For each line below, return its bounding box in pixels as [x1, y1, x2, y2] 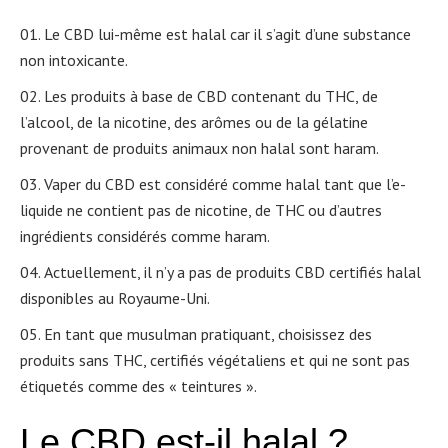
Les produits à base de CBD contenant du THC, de [44, 86, 378, 106]
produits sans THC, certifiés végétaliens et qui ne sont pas [20, 350, 410, 370]
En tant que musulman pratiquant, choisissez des [44, 324, 372, 344]
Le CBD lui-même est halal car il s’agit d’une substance [44, 24, 411, 44]
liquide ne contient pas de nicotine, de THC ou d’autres [20, 200, 382, 220]
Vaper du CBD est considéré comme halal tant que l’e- [44, 174, 406, 194]
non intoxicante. [20, 50, 128, 70]
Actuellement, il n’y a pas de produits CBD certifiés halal [44, 262, 421, 282]
